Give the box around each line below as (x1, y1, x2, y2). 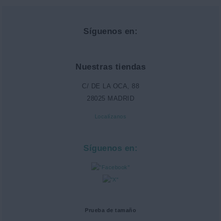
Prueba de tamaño (85, 207, 136, 214)
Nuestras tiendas (75, 62, 146, 71)
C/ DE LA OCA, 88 (82, 82, 139, 90)
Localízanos (94, 113, 127, 120)
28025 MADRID (87, 94, 134, 102)
